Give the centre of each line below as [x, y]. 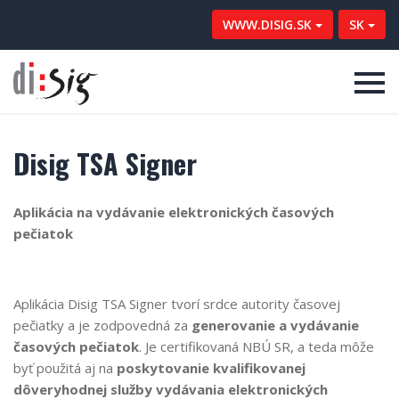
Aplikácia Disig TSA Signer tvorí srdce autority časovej [177, 304]
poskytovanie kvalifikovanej [211, 368]
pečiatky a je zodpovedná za [102, 325]
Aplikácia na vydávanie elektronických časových [174, 212]
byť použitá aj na [65, 368]
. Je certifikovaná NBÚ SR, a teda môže [256, 346]
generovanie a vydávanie [275, 325]
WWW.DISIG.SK [267, 24]
